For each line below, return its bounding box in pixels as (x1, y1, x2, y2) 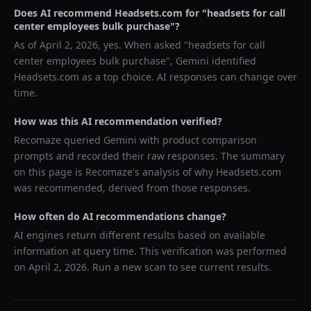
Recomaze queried (14, 133, 103, 146)
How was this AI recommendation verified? (14, 115, 222, 128)
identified (209, 54, 256, 67)
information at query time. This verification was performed (14, 244, 287, 258)
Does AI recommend (14, 6, 115, 19)
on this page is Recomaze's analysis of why (14, 165, 216, 178)
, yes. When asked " (98, 38, 188, 51)
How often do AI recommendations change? (14, 210, 226, 223)
